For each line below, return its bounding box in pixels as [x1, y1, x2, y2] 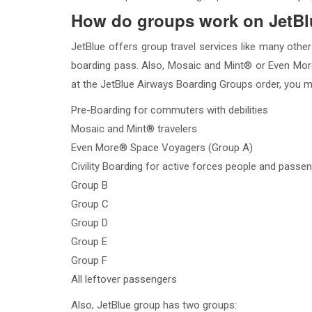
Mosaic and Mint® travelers [71, 123, 197, 135]
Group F [71, 254, 107, 267]
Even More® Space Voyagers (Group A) [71, 141, 253, 154]
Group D [71, 217, 108, 229]
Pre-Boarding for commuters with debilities [71, 104, 268, 116]
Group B [71, 179, 108, 192]
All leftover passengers [71, 273, 177, 286]
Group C [71, 198, 109, 210]
